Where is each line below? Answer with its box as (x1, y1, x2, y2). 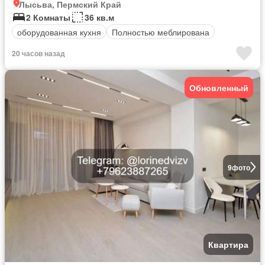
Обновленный (189, 82, 248, 94)
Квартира (208, 238, 248, 250)
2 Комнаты (26, 11, 70, 24)
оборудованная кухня (17, 25, 101, 38)
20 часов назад (12, 48, 65, 59)
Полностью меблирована (112, 25, 209, 38)
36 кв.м (85, 11, 114, 24)
